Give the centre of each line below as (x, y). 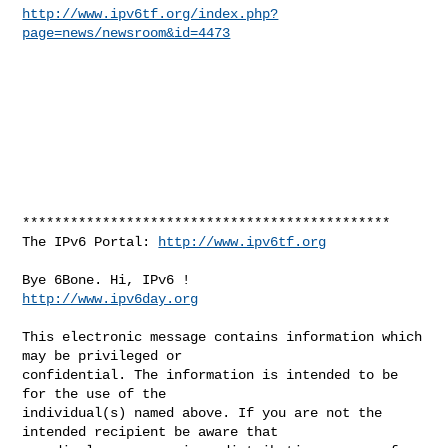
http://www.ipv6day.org (110, 298)
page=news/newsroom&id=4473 (126, 32)
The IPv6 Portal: (90, 241)
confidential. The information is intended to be (210, 374)
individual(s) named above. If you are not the (202, 412)
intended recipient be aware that (154, 431)
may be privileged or (106, 355)
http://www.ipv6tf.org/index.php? (150, 13)
